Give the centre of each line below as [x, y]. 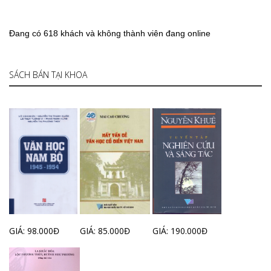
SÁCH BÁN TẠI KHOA [48, 75]
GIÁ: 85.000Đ [105, 230]
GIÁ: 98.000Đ [34, 230]
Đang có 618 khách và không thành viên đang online [110, 33]
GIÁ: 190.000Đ [180, 230]
